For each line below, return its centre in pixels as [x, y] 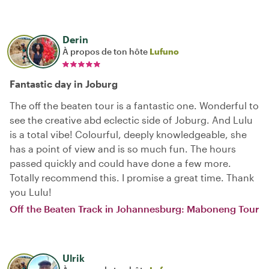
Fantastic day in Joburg [64, 84]
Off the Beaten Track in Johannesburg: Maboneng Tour [134, 209]
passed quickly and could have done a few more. [120, 163]
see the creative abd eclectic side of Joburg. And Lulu [131, 120]
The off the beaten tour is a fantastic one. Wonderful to [134, 105]
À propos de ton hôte [106, 51]
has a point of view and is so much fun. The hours [123, 149]
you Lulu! [31, 192]
